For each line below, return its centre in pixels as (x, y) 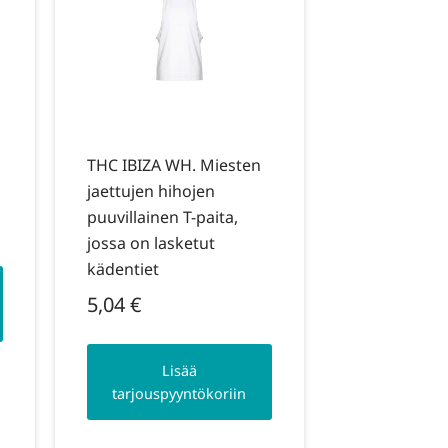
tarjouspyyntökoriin (179, 394)
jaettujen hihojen (150, 190)
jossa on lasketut (150, 242)
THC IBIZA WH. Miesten (173, 164)
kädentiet (122, 268)
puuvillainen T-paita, (162, 216)
